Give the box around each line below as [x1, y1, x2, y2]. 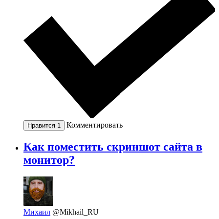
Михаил [23, 207, 50, 216]
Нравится [27, 121, 57, 129]
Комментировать [66, 120, 123, 129]
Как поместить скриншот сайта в [23, 140, 202, 153]
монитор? [23, 153, 75, 166]
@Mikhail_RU [52, 207, 99, 216]
